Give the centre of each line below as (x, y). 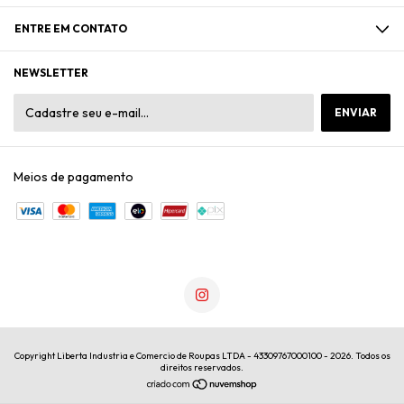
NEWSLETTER (51, 73)
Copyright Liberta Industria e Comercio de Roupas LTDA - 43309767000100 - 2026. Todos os (202, 356)
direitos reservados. (202, 368)
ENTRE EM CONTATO (71, 29)
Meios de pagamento (73, 177)
